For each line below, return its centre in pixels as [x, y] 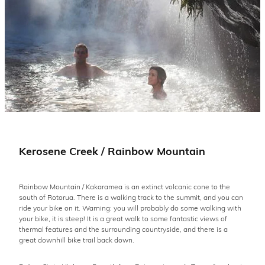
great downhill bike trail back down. [77, 240]
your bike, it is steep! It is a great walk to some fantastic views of [123, 219]
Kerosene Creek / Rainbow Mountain [112, 151]
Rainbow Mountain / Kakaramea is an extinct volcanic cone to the [125, 187]
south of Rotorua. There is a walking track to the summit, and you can [131, 197]
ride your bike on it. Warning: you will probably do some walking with [130, 208]
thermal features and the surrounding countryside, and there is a [123, 229]
